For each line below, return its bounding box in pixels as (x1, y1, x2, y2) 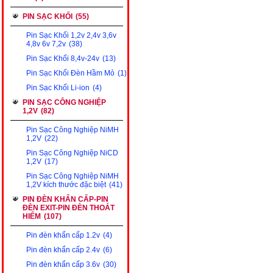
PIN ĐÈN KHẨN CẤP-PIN (23, 195, 108, 204)
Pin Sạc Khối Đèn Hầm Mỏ (26, 69, 115, 77)
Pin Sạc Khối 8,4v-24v (26, 54, 99, 63)
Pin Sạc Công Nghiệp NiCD (26, 149, 118, 157)
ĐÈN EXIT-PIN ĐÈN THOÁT (23, 204, 115, 212)
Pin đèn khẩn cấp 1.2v (26, 231, 100, 239)
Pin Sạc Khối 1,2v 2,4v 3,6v (26, 31, 116, 40)
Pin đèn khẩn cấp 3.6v (26, 260, 100, 269)
